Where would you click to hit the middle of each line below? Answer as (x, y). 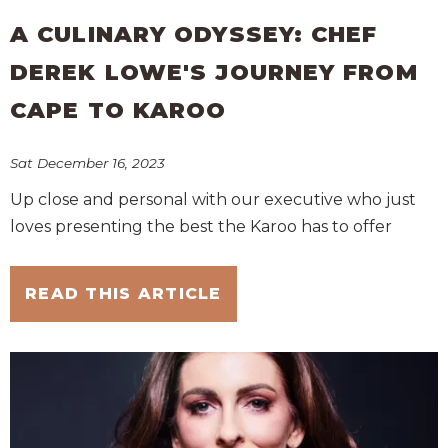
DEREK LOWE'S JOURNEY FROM (214, 73)
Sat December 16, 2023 (87, 162)
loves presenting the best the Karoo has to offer (201, 227)
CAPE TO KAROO (118, 111)
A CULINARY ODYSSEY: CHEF (194, 35)
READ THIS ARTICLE (123, 294)
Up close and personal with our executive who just (213, 200)
